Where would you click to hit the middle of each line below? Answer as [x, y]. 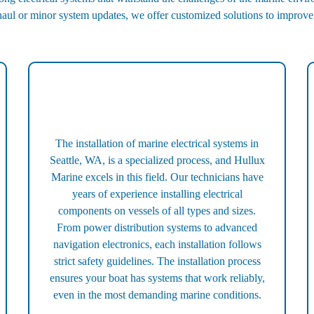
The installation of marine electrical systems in [157, 144]
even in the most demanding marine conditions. [157, 295]
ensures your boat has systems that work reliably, [157, 278]
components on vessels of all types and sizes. [157, 211]
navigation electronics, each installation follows [157, 245]
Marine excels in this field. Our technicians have [157, 177]
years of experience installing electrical [157, 194]
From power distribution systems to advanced [157, 228]
